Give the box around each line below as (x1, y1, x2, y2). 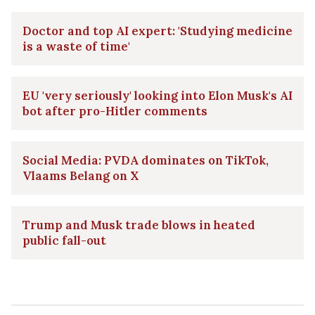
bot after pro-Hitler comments (22, 103, 207, 119)
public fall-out (22, 232, 106, 248)
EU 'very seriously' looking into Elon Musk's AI (22, 87, 292, 103)
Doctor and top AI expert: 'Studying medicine (22, 22, 292, 39)
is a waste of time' (22, 38, 130, 54)
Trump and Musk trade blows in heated (22, 217, 255, 233)
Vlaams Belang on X (22, 167, 139, 184)
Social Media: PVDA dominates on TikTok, (22, 152, 269, 168)
